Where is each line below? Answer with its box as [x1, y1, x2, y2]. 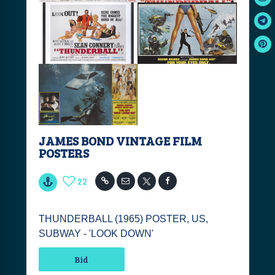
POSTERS [38, 144, 89, 161]
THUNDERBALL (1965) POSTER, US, [38, 214, 208, 224]
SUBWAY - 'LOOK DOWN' [38, 228, 153, 239]
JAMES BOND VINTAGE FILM [38, 132, 202, 149]
